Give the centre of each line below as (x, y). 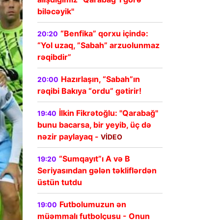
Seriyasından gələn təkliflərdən (97, 171)
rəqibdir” (54, 57)
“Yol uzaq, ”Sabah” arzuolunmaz (98, 45)
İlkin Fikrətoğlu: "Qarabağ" (109, 113)
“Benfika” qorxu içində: (104, 34)
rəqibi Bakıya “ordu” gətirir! (89, 91)
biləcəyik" (56, 12)
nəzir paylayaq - (69, 137)
